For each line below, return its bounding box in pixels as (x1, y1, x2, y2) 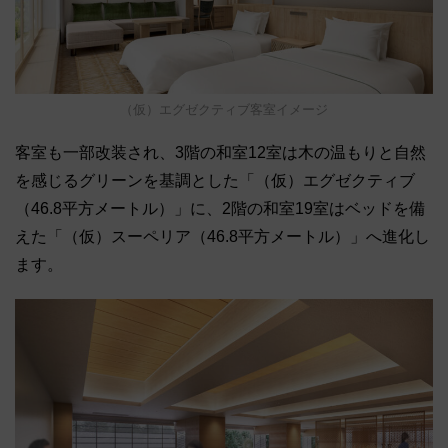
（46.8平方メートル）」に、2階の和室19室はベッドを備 (15, 200, 425, 218)
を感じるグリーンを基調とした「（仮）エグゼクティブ (15, 172, 415, 190)
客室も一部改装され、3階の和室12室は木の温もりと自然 (15, 144, 426, 162)
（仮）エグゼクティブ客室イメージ (120, 102, 328, 118)
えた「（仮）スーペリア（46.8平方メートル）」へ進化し (15, 228, 430, 246)
